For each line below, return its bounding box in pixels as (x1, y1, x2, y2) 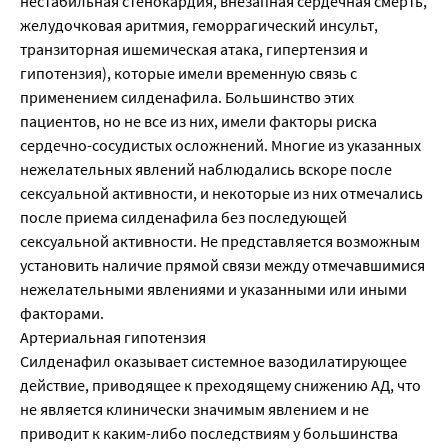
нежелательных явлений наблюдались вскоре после (20, 159, 392, 180)
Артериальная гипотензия (20, 327, 206, 348)
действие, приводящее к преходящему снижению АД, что (20, 375, 421, 396)
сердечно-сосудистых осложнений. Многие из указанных (20, 135, 421, 156)
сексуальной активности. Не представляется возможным (20, 231, 420, 252)
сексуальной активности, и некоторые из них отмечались (20, 183, 423, 204)
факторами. (20, 303, 104, 324)
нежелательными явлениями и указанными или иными (20, 279, 407, 300)
